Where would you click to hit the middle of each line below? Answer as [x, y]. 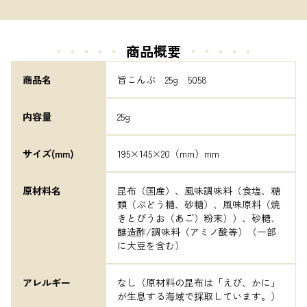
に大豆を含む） [151, 245]
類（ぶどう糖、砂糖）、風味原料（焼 [199, 204]
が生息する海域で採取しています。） [199, 296]
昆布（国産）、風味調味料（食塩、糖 [199, 191]
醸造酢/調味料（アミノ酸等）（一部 [197, 232]
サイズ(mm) [48, 153]
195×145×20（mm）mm [168, 153]
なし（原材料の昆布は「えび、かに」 [199, 282]
